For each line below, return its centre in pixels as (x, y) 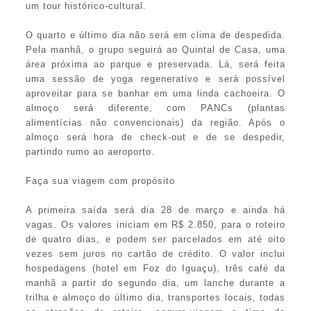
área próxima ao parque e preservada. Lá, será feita (155, 65)
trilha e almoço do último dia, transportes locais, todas (155, 298)
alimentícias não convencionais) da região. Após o (155, 123)
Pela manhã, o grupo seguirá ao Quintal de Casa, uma (155, 50)
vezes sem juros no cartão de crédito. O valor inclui (155, 254)
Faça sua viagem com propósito (100, 181)
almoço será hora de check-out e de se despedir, (155, 137)
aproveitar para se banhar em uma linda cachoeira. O (155, 94)
